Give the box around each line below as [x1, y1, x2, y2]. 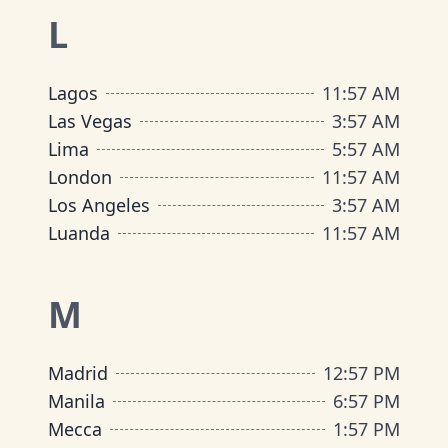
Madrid [48, 361, 108, 385]
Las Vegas [48, 109, 132, 133]
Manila [48, 389, 105, 413]
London [48, 165, 112, 189]
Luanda [48, 221, 110, 245]
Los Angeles [48, 193, 150, 217]
